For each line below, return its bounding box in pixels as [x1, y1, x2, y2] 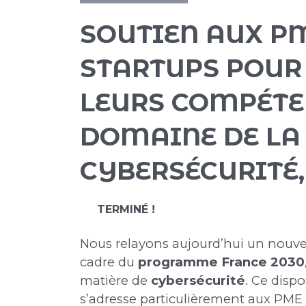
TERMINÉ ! [97, 203, 155, 216]
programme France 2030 [138, 254, 305, 270]
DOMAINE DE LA [80, 122, 301, 152]
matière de [80, 273, 151, 288]
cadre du [80, 254, 138, 270]
